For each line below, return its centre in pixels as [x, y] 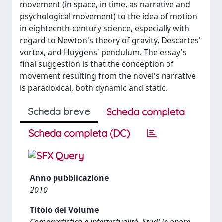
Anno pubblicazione [69, 178]
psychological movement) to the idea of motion [109, 16]
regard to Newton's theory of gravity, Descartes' [110, 40]
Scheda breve [59, 111]
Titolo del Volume [64, 210]
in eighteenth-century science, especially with [105, 28]
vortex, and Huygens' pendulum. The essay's [103, 52]
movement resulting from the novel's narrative [108, 76]
